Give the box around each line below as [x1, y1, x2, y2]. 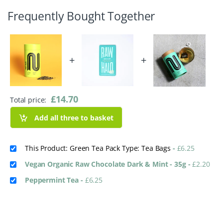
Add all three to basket [34, 112, 114, 122]
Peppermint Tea [25, 175, 81, 185]
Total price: [10, 95, 49, 105]
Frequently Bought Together [7, 8, 155, 24]
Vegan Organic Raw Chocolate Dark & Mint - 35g [25, 159, 188, 169]
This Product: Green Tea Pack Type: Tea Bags [25, 143, 173, 153]
